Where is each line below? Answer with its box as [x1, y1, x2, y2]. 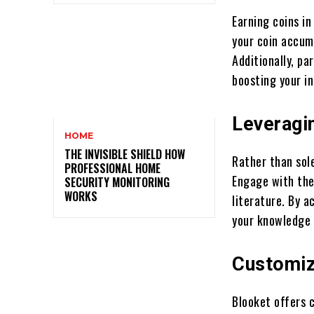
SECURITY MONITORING [64, 174, 170, 191]
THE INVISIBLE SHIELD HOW [64, 146, 185, 163]
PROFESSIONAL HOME [64, 160, 161, 177]
